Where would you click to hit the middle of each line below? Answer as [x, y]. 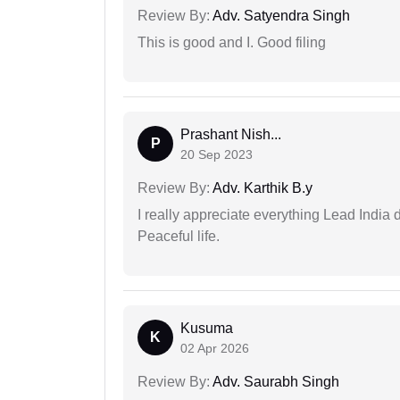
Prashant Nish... [231, 135]
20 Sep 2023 [217, 155]
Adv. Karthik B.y [261, 188]
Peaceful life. [179, 237]
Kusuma [207, 329]
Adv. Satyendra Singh [280, 16]
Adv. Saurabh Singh [275, 382]
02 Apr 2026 [215, 349]
